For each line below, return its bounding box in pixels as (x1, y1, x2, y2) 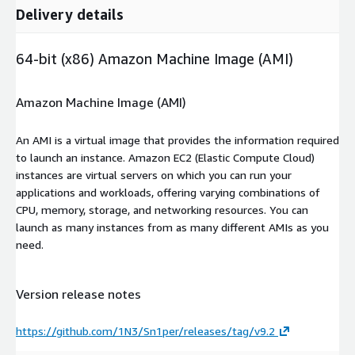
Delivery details (16, 5, 124, 23)
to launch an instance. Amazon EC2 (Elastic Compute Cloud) (16, 150, 315, 164)
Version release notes (16, 285, 141, 302)
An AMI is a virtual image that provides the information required (16, 132, 339, 147)
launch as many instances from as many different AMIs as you (16, 219, 329, 234)
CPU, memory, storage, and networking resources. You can (16, 202, 308, 216)
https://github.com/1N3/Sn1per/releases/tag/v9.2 (16, 324, 275, 338)
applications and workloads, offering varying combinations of (16, 185, 320, 199)
